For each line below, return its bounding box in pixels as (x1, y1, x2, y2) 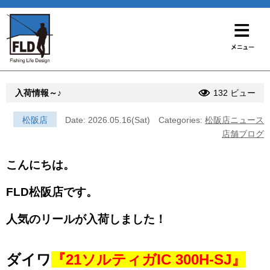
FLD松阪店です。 (6, 185, 98, 198)
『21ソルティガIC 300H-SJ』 (51, 251, 246, 268)
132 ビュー (213, 87, 256, 98)
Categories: (159, 115, 205, 125)
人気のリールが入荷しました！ (6, 212, 166, 225)
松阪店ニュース (205, 115, 264, 125)
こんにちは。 (6, 158, 75, 171)
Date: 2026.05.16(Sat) (65, 115, 150, 125)
